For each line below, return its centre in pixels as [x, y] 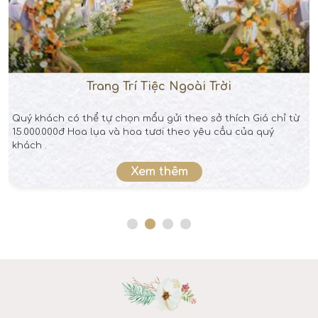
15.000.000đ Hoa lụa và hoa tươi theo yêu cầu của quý [40, 132]
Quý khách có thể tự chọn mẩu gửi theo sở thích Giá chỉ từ [156, 119]
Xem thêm [159, 172]
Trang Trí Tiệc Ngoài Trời [159, 87]
